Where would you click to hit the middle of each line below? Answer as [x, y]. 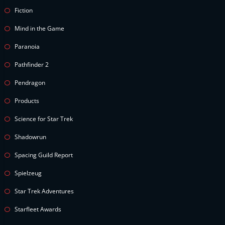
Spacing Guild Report [44, 155]
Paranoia [27, 46]
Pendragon [30, 83]
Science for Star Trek [44, 119]
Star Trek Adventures [44, 191]
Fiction [24, 10]
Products [27, 101]
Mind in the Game [39, 28]
